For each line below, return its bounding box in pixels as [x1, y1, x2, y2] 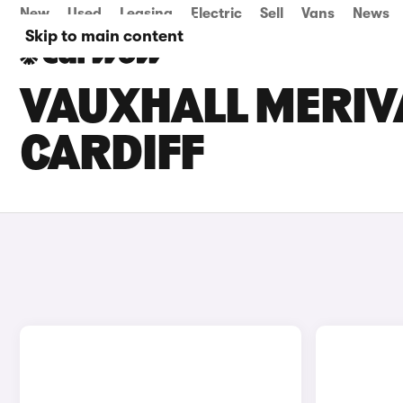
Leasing [120, 5, 173, 22]
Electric [191, 5, 242, 22]
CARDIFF [20, 131, 203, 182]
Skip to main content [25, 27, 184, 45]
